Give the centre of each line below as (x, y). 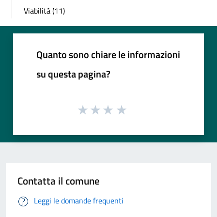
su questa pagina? (73, 74)
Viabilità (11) (44, 11)
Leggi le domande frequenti (79, 200)
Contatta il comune (59, 180)
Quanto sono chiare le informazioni (108, 55)
